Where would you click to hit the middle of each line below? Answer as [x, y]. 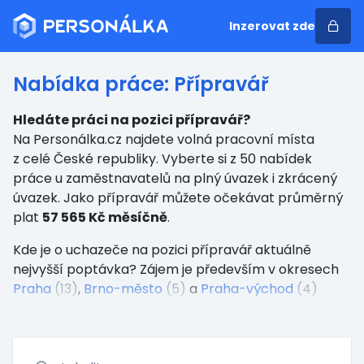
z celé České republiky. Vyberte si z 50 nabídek [162, 159]
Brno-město [123, 289]
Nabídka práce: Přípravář [141, 84]
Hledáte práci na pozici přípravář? [132, 120]
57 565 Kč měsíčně [105, 217]
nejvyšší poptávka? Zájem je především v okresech [176, 269]
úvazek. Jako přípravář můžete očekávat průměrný [178, 198]
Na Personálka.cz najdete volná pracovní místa [164, 139]
